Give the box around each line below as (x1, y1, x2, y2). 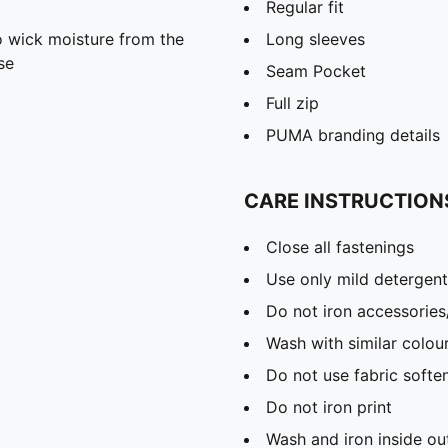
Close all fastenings (266, 236, 414, 257)
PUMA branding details (266, 124, 440, 145)
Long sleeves (266, 28, 365, 49)
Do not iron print (266, 396, 392, 417)
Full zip (266, 92, 319, 113)
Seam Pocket (266, 60, 366, 81)
